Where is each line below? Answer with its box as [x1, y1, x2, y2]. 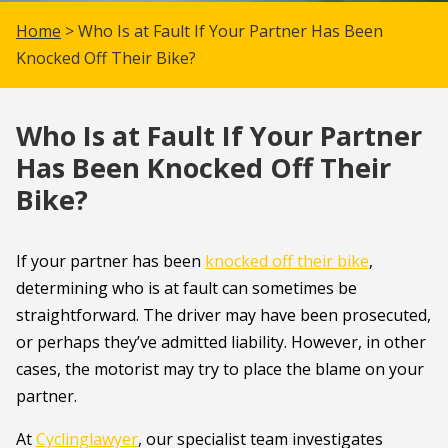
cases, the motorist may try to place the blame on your [16, 358, 424, 380]
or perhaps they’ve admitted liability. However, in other [16, 331, 426, 353]
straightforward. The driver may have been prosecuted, [16, 304, 431, 326]
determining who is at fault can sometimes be [16, 277, 357, 299]
